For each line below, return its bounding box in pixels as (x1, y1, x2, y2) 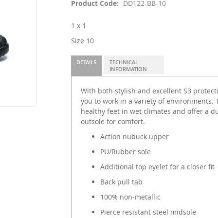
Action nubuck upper (100, 131, 169, 141)
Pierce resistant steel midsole (100, 207, 196, 217)
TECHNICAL (109, 58, 138, 66)
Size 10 (71, 36, 94, 45)
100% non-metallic (100, 192, 161, 201)
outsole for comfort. (80, 116, 145, 126)
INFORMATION (109, 65, 147, 73)
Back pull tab (100, 177, 143, 186)
